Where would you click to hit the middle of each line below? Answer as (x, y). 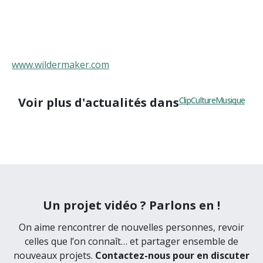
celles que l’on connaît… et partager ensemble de (131, 241)
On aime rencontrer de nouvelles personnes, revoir (131, 227)
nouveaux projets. (54, 255)
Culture (203, 100)
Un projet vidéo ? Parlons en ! (131, 205)
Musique (230, 100)
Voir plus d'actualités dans (98, 102)
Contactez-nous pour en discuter (172, 255)
